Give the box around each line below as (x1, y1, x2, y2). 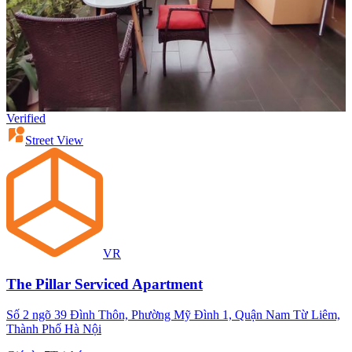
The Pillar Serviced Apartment (6, 275, 203, 292)
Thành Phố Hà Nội (6, 321, 101, 335)
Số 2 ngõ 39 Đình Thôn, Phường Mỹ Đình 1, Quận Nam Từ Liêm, (6, 307, 340, 321)
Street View (25, 134, 83, 148)
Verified (6, 112, 46, 126)
